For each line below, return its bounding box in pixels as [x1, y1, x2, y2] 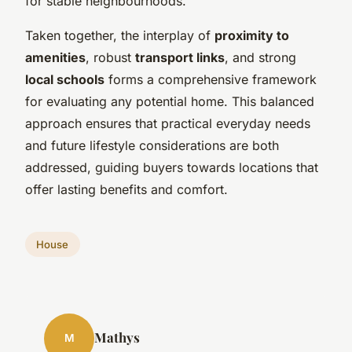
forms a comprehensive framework [104, 71, 317, 87]
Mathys [94, 328, 140, 346]
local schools [25, 71, 104, 87]
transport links [135, 49, 225, 65]
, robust [86, 49, 135, 65]
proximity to [214, 27, 289, 43]
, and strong [225, 49, 296, 65]
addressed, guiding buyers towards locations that [25, 159, 318, 175]
